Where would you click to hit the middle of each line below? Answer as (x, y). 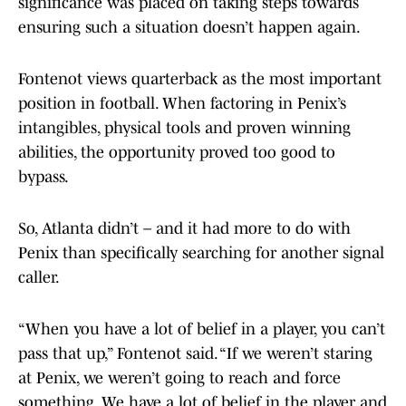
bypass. (43, 177)
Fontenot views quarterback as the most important (200, 79)
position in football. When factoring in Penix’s (182, 104)
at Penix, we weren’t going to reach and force (179, 378)
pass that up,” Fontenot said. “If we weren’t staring (195, 354)
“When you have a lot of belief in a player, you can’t (202, 329)
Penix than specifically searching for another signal (201, 253)
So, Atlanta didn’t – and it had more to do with (184, 229)
